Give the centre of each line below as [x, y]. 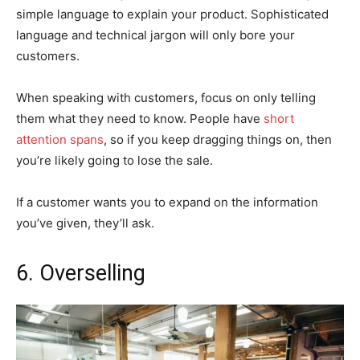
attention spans [60, 139]
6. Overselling [81, 273]
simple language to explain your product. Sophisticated [172, 14]
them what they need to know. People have [140, 118]
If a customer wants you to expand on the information [167, 202]
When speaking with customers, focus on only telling [166, 97]
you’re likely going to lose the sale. [115, 160]
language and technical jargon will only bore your [155, 35]
